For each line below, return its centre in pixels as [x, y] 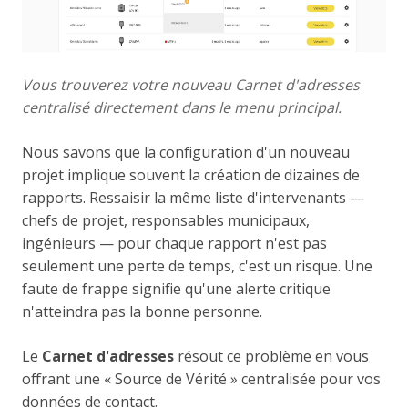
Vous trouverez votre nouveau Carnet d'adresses [191, 84]
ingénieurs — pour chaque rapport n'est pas [174, 243]
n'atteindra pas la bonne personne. [142, 311]
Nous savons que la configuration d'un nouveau [186, 152]
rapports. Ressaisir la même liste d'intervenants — [193, 197]
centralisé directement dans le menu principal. [182, 107]
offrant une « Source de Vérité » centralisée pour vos [201, 378]
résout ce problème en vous [271, 356]
